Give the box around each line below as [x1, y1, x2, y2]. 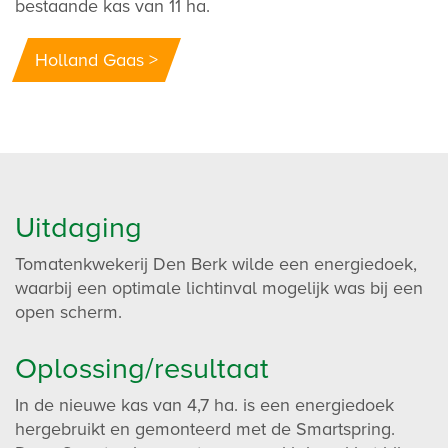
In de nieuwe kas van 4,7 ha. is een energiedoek [15, 393, 394, 416]
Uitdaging [15, 209, 142, 245]
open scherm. [15, 300, 122, 323]
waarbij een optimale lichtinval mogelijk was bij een [15, 276, 423, 299]
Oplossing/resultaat [15, 350, 269, 386]
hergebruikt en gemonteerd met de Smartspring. [15, 417, 395, 440]
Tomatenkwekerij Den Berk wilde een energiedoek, [15, 252, 417, 275]
